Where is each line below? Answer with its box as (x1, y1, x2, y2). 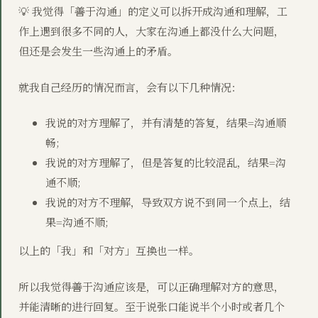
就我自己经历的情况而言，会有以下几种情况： (18, 79, 242, 94)
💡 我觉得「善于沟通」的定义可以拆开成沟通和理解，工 (18, 4, 287, 19)
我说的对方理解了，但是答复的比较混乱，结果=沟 (45, 155, 286, 170)
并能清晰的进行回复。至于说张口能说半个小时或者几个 (18, 298, 285, 314)
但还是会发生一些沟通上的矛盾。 (18, 43, 178, 59)
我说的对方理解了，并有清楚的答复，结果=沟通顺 (45, 115, 286, 131)
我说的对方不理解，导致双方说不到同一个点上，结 (45, 194, 290, 210)
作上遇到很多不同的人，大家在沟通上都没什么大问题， (18, 23, 285, 39)
